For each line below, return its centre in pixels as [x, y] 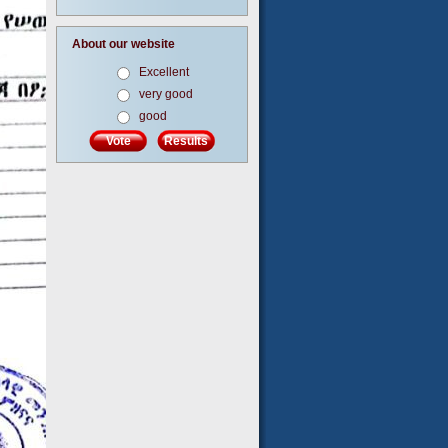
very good [165, 94]
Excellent [163, 72]
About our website [123, 44]
